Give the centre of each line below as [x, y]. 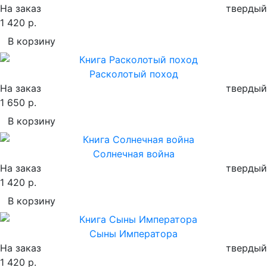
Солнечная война [133, 153]
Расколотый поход [133, 74]
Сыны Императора [133, 233]
